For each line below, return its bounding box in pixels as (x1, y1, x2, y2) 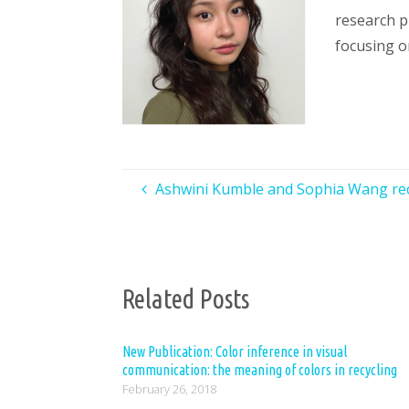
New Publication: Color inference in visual (122, 343, 348, 361)
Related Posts (122, 283, 250, 313)
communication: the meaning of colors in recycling (122, 362, 398, 379)
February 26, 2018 (122, 381, 217, 398)
